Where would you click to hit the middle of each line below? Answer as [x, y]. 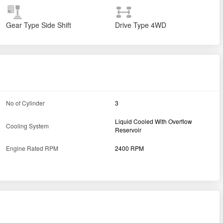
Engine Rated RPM [32, 148]
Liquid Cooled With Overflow [154, 121]
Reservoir [128, 130]
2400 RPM [130, 148]
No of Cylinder [25, 103]
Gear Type [22, 25]
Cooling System [27, 125]
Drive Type [132, 25]
